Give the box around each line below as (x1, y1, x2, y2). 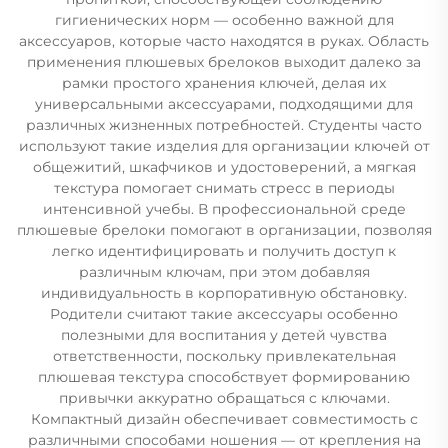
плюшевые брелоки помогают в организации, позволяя (16, 220, 432, 239)
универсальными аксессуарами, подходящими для (35, 94, 413, 113)
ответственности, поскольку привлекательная (52, 346, 396, 365)
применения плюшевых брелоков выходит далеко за (27, 52, 421, 71)
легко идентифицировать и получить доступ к (52, 241, 396, 260)
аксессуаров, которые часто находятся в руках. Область (19, 31, 429, 50)
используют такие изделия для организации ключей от (18, 136, 430, 155)
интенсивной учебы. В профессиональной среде (42, 199, 406, 218)
